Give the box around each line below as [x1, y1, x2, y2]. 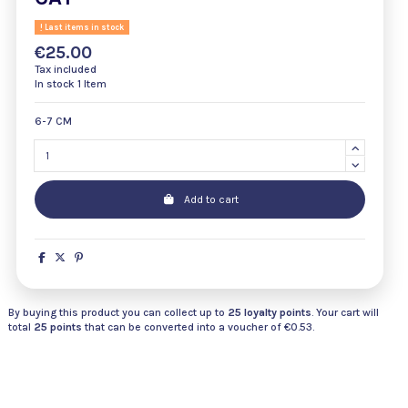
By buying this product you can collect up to [8, 305, 228, 319]
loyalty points [241, 305, 311, 319]
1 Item [77, 76, 107, 90]
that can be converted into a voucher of [85, 320, 284, 333]
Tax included [35, 62, 97, 76]
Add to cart [183, 193, 239, 207]
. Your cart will [311, 305, 379, 319]
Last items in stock [42, 22, 124, 32]
